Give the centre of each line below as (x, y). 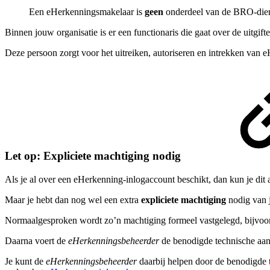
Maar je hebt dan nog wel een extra (73, 200)
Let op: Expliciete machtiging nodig (94, 156)
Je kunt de (25, 262)
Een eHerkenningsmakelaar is (87, 11)
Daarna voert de (36, 241)
